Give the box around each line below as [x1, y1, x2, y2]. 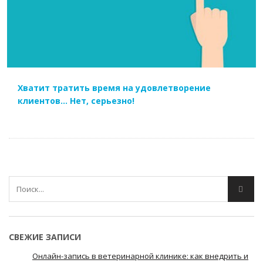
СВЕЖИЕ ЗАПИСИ [9, 231, 81, 242]
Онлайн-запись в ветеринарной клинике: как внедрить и [32, 250, 248, 261]
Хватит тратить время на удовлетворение [18, 82, 211, 93]
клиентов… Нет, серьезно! [18, 95, 134, 106]
